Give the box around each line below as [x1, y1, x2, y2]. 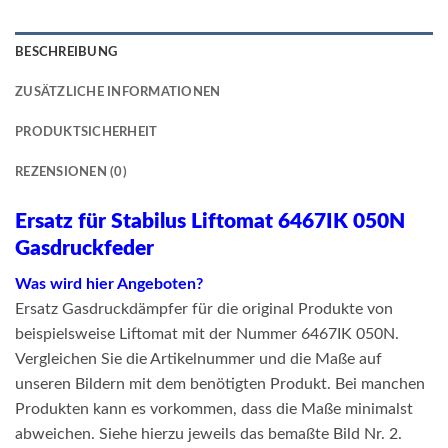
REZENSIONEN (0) [15, 166, 127, 179]
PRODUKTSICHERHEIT [15, 126, 158, 139]
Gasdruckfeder [15, 238, 154, 260]
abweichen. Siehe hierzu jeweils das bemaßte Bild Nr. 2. [15, 425, 402, 442]
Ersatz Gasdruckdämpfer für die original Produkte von [15, 300, 393, 317]
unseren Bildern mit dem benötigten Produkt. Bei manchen [15, 375, 425, 392]
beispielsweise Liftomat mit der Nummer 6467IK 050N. [15, 325, 399, 342]
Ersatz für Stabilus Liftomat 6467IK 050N [15, 211, 405, 233]
